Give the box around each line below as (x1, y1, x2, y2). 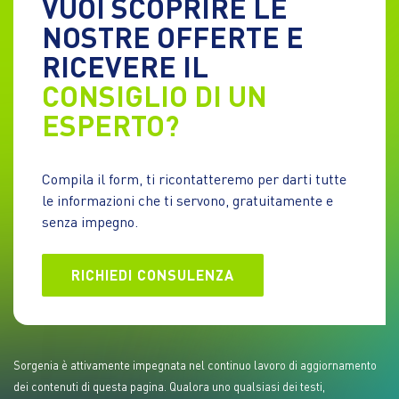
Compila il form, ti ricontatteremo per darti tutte (42, 169, 346, 189)
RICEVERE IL (42, 48, 208, 85)
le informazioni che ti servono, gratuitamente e (42, 191, 333, 210)
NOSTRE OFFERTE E (42, 19, 304, 56)
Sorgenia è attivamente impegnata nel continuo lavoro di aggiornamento (13, 358, 377, 373)
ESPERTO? (42, 107, 179, 144)
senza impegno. (42, 212, 138, 232)
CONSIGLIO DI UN (42, 77, 267, 115)
